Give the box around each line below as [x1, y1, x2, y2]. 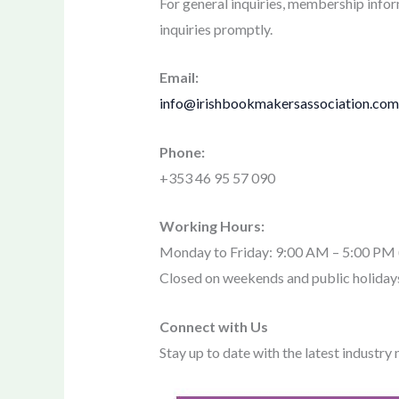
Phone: [159, 142, 205, 160]
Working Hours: [159, 217, 265, 235]
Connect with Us [159, 318, 268, 335]
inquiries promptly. [159, 20, 273, 37]
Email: [159, 69, 199, 86]
